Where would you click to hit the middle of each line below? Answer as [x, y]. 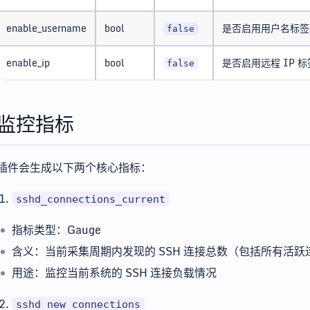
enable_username [46, 28]
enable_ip [28, 63]
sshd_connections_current [91, 199]
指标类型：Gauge [56, 230]
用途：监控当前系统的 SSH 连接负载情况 [114, 273]
